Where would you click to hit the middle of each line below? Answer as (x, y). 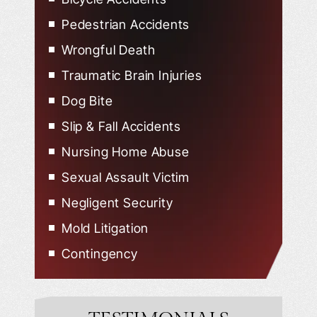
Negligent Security (117, 202)
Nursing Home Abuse (126, 151)
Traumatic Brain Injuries (132, 75)
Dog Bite (87, 100)
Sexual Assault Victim (126, 177)
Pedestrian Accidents (126, 24)
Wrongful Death (109, 50)
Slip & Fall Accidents (122, 126)
